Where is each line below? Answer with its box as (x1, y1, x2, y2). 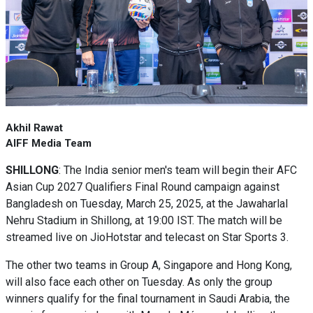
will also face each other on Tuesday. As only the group (6, 275, 272, 289)
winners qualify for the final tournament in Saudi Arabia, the (6, 292, 290, 305)
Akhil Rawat (6, 122, 63, 134)
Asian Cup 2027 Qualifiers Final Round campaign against (6, 180, 279, 194)
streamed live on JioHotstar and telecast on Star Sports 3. (6, 231, 289, 244)
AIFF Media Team (6, 137, 92, 150)
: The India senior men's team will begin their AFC (59, 163, 297, 177)
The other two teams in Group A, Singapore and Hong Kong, (6, 259, 292, 272)
